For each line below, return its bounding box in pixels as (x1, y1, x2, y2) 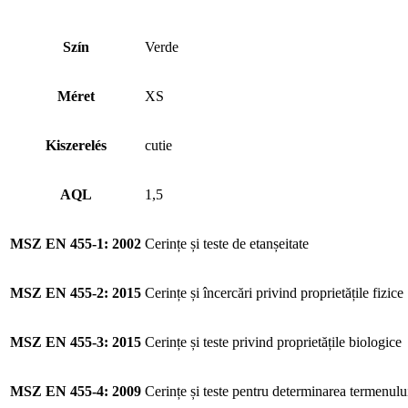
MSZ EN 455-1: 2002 (10, 235, 141, 251)
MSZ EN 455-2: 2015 (10, 284, 141, 301)
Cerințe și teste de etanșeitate (145, 235, 309, 251)
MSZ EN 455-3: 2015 (10, 333, 141, 350)
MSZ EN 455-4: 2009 (10, 382, 141, 399)
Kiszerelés (45, 137, 107, 153)
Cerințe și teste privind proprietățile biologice (145, 333, 402, 350)
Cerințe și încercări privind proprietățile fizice (145, 284, 403, 301)
